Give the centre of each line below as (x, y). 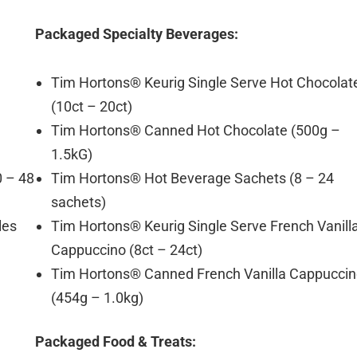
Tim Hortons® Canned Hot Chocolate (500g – (196, 130)
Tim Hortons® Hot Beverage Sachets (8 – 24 (192, 178)
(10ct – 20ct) (92, 106)
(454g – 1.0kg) (97, 297)
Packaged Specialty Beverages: (137, 33)
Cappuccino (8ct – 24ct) (127, 249)
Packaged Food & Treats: (116, 341)
